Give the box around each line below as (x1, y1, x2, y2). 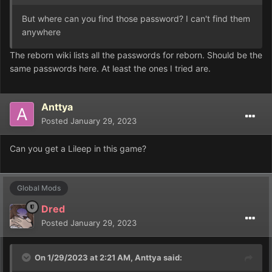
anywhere (22, 26, 61, 37)
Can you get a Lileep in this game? (10, 143, 146, 154)
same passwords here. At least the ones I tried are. (10, 63, 211, 73)
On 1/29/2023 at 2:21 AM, (35, 253, 135, 263)
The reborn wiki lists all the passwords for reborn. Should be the (10, 49, 262, 60)
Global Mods (17, 183, 61, 192)
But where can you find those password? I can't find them (22, 13, 250, 24)
